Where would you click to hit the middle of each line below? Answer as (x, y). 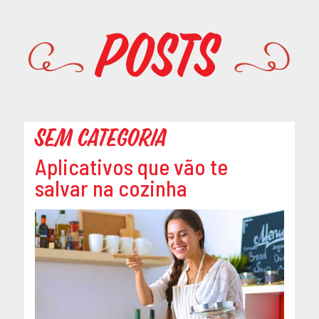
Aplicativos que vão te (131, 167)
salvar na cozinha (111, 188)
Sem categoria (101, 139)
